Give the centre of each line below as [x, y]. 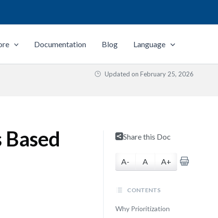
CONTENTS [143, 190]
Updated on [122, 74]
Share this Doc [147, 136]
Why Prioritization [142, 209]
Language [150, 44]
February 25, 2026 [167, 74]
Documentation [60, 44]
